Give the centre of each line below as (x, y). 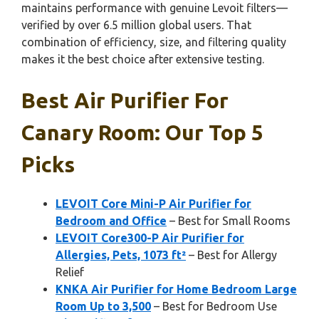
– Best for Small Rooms (229, 221)
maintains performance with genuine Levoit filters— (155, 8)
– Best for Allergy (231, 255)
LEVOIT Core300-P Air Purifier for (150, 238)
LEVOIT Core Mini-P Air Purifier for (153, 204)
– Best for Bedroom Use (214, 306)
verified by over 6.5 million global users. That (136, 25)
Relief (70, 272)
